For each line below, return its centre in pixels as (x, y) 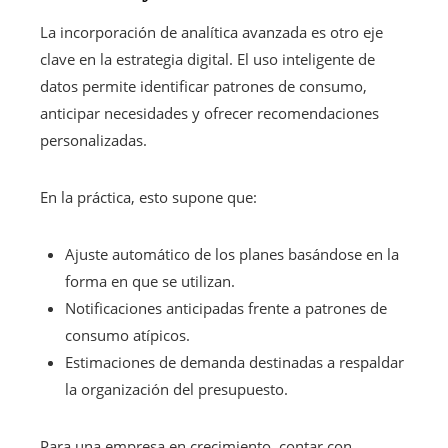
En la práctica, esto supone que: (148, 196)
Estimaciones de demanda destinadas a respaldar (234, 361)
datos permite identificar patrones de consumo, (203, 85)
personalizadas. (93, 139)
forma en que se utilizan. (150, 280)
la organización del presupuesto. (176, 388)
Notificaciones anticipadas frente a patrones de (226, 307)
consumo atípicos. (127, 334)
